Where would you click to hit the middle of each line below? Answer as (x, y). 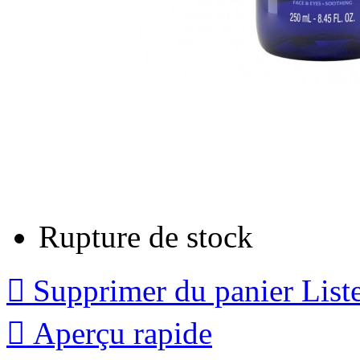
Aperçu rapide (123, 333)
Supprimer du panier (163, 290)
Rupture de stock (146, 236)
